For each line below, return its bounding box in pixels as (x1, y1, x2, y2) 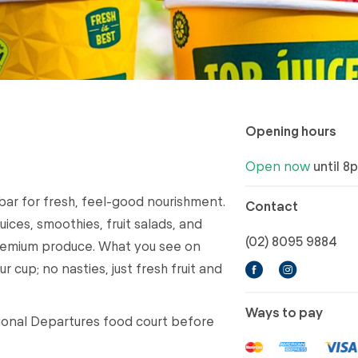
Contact (245, 197, 298, 213)
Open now (245, 157, 310, 173)
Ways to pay (245, 304, 323, 320)
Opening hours (245, 122, 336, 138)
